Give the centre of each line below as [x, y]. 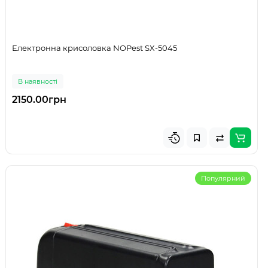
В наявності [38, 82]
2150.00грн [39, 100]
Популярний [223, 179]
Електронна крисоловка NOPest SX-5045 [95, 48]
